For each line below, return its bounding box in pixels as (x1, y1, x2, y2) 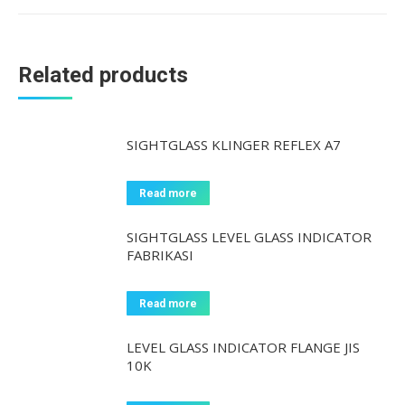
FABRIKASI (127, 246, 193, 264)
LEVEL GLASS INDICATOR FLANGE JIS (127, 338, 360, 356)
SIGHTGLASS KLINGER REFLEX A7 (127, 136, 341, 154)
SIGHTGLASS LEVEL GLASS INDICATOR (127, 228, 372, 246)
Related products (18, 62, 188, 88)
